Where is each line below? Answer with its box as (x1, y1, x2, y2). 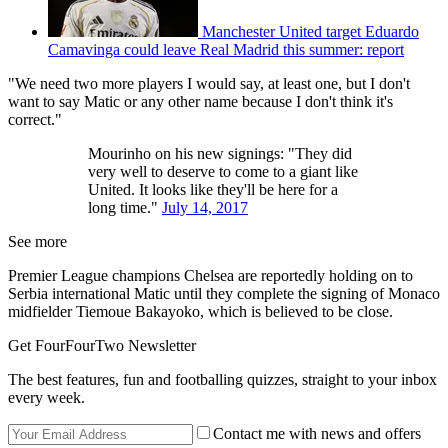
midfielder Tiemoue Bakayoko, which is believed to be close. (8, 302, 393, 320)
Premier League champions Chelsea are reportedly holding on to (8, 266, 413, 284)
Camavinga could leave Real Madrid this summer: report (48, 40, 404, 58)
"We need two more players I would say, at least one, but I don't (8, 74, 410, 92)
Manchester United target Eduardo (202, 22, 419, 40)
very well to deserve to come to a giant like (88, 162, 358, 180)
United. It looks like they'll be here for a (88, 180, 338, 198)
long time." (88, 198, 162, 216)
